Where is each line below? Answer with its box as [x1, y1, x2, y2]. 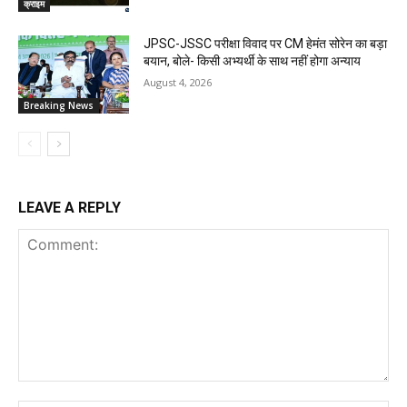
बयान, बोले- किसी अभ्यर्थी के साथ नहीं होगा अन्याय [144, 54, 362, 69]
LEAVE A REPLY [18, 199, 121, 217]
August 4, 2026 [144, 75, 213, 90]
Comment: [17, 382, 78, 399]
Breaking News [24, 99, 94, 113]
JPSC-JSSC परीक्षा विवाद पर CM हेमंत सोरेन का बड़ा [144, 36, 388, 52]
